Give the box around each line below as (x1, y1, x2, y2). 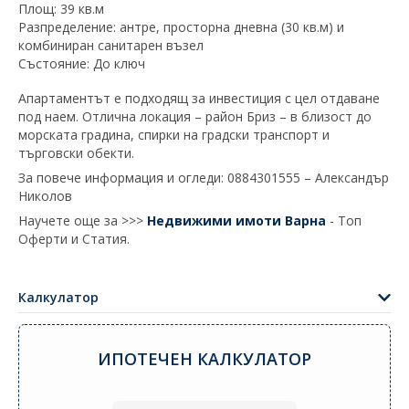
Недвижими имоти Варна (147, 211, 326, 229)
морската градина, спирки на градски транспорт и (18, 125, 330, 143)
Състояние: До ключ (18, 54, 145, 72)
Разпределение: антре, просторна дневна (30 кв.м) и (18, 17, 344, 36)
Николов (18, 186, 72, 204)
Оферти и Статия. (18, 229, 130, 247)
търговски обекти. (18, 143, 134, 162)
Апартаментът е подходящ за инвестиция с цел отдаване (18, 89, 380, 107)
